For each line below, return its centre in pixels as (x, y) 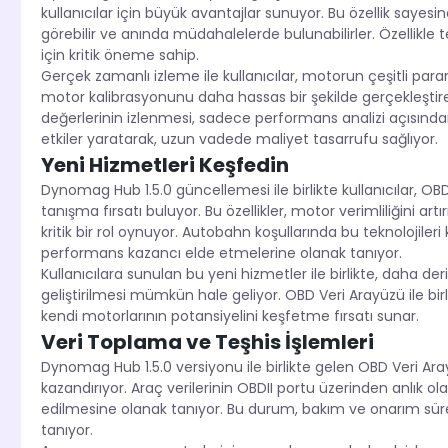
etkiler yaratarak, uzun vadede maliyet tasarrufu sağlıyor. (239, 139)
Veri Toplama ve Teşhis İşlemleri (207, 342)
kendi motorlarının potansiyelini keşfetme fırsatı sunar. (229, 316)
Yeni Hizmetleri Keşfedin (164, 165)
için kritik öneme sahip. (119, 55)
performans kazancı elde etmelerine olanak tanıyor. (221, 253)
